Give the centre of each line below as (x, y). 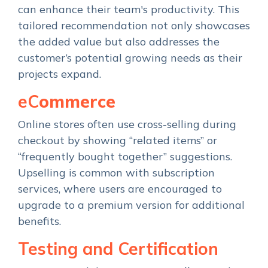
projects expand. (60, 74)
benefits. (39, 221)
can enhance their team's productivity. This (129, 9)
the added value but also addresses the (119, 41)
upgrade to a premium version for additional (131, 205)
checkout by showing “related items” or (118, 140)
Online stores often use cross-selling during (127, 124)
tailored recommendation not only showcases (134, 25)
